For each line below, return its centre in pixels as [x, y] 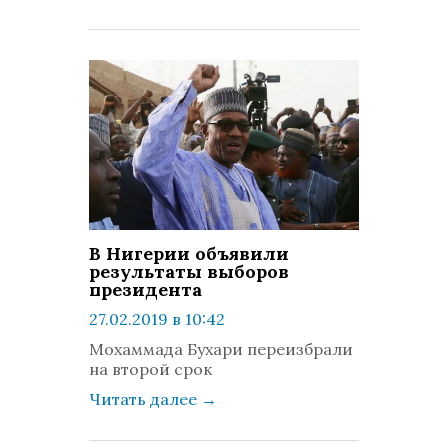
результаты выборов [189, 271]
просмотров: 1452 [188, 339]
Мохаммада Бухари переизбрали [221, 349]
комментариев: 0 [186, 359]
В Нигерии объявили [189, 253]
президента [145, 289]
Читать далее [145, 399]
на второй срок [150, 369]
